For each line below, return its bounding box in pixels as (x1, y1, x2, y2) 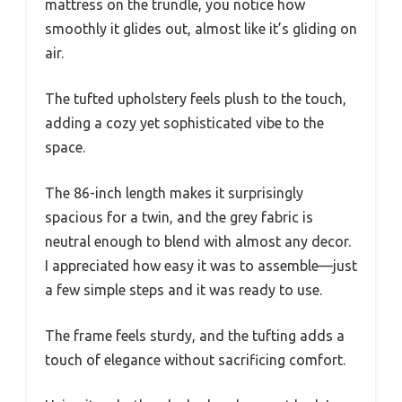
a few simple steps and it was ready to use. (45, 281, 322, 298)
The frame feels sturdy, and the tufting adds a (45, 327, 345, 344)
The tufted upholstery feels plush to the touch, (45, 90, 346, 107)
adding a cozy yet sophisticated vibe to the (45, 114, 324, 131)
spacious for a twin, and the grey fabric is (45, 208, 313, 225)
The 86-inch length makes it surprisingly (45, 184, 303, 201)
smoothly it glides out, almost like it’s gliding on (45, 20, 357, 37)
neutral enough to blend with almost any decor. (45, 232, 351, 249)
